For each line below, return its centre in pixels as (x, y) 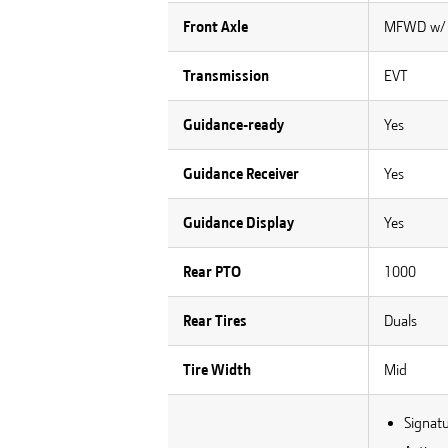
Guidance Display (238, 222)
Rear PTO (212, 271)
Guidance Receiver (241, 173)
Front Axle (215, 26)
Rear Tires (215, 320)
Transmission (226, 75)
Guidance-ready (233, 124)
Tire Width (217, 369)
